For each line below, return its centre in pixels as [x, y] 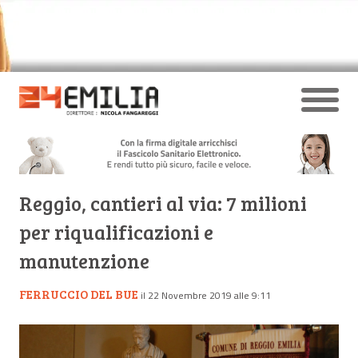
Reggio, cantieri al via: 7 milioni [163, 203]
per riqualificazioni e [116, 232]
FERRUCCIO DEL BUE [79, 294]
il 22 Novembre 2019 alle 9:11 [206, 295]
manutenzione [84, 261]
